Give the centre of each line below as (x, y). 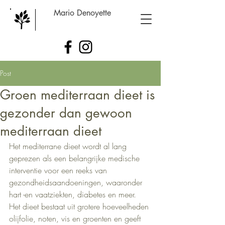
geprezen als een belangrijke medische (76, 158)
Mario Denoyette (82, 13)
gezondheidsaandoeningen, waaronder (77, 182)
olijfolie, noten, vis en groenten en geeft (76, 218)
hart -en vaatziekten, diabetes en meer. (74, 194)
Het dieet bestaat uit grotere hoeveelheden (80, 206)
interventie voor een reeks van (59, 170)
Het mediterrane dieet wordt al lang (69, 146)
